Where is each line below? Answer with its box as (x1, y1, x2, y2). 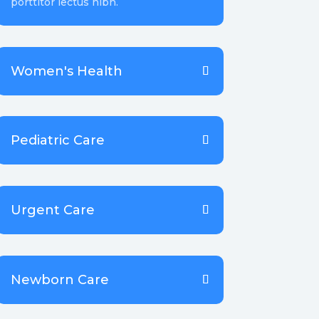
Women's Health (10, 63, 122, 79)
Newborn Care (10, 271, 109, 288)
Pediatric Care (10, 132, 105, 149)
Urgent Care (10, 202, 95, 218)
